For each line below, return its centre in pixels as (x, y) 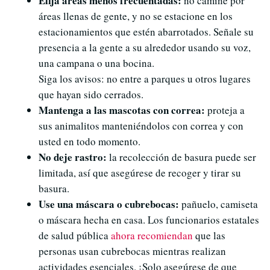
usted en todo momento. (89, 142)
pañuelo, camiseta (218, 204)
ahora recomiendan (151, 236)
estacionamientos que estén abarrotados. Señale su (146, 32)
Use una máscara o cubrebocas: (109, 204)
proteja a (225, 110)
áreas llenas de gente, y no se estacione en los (136, 16)
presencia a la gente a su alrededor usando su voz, (145, 48)
